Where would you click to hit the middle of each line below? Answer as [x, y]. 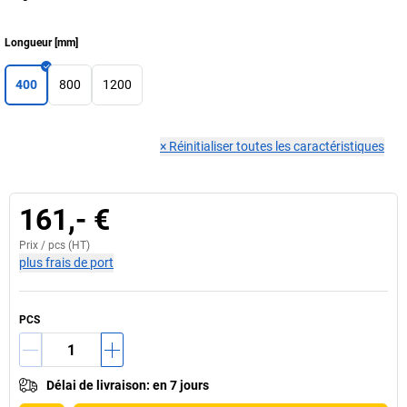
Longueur [28, 43]
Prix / [34, 245]
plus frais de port [66, 263]
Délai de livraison [96, 385]
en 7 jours [181, 385]
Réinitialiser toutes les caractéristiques [277, 146]
